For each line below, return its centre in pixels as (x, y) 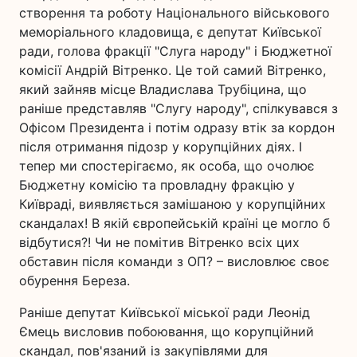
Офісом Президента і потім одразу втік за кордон (177, 127)
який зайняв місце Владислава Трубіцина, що (163, 89)
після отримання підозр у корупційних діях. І (161, 147)
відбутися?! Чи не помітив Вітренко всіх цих (159, 242)
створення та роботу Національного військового (175, 13)
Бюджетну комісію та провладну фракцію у (157, 185)
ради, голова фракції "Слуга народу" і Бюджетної (175, 51)
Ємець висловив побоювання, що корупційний (167, 331)
